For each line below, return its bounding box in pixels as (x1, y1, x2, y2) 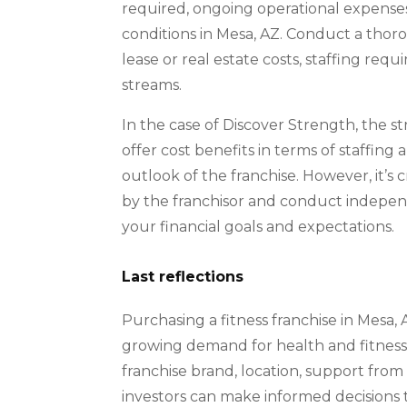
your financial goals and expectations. (122, 218, 395, 236)
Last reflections (122, 268, 244, 286)
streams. (122, 76, 183, 94)
